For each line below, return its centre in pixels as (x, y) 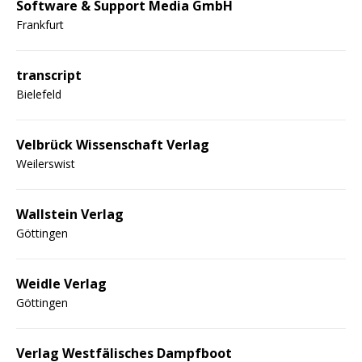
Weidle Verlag (61, 283)
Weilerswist (46, 163)
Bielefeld (39, 94)
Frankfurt (40, 24)
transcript (49, 75)
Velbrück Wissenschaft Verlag (113, 144)
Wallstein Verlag (70, 214)
